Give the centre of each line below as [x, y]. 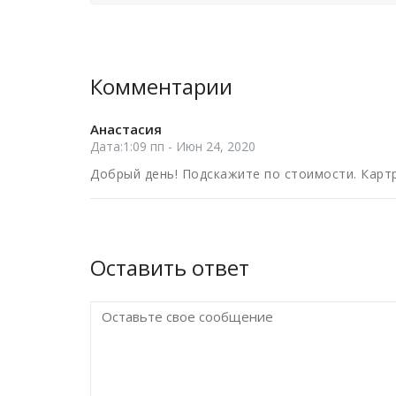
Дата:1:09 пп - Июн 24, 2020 [173, 146]
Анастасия [126, 129]
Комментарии [161, 86]
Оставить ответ [170, 267]
